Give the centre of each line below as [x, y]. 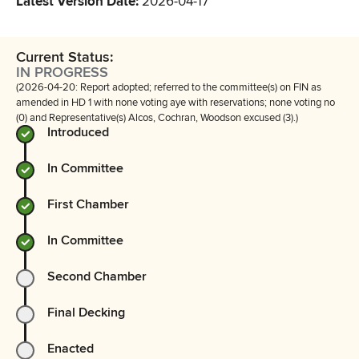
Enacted [71, 349]
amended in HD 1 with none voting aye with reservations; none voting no [175, 103]
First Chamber [88, 204]
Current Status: [65, 57]
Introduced [78, 132]
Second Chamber [97, 276]
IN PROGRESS [62, 72]
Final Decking [86, 313]
